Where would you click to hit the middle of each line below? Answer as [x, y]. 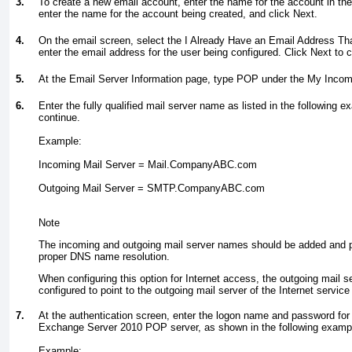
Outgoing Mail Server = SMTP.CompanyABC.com [152, 189]
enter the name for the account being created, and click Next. [178, 14]
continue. [59, 118]
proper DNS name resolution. [104, 256]
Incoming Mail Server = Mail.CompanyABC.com [148, 165]
